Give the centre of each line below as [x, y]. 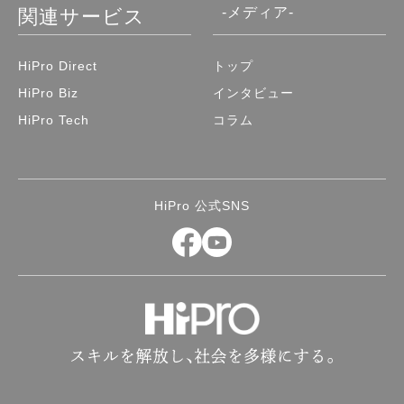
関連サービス [82, 17]
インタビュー [254, 93]
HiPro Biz [48, 93]
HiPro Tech [54, 120]
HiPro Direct [58, 66]
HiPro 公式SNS [202, 206]
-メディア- [258, 13]
